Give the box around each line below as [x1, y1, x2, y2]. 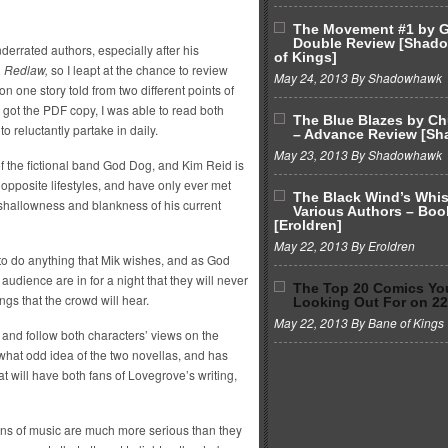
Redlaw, [4, 61, 48, 78]
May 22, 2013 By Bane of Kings [274, 314, 444, 331]
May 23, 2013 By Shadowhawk [274, 146, 442, 163]
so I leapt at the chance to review [48, 61, 228, 78]
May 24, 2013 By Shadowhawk [274, 69, 442, 86]
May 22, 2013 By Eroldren [274, 237, 415, 254]
